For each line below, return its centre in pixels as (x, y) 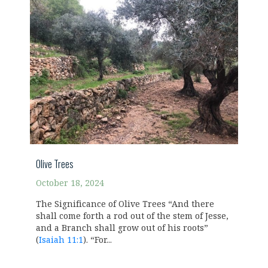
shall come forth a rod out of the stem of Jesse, (132, 216)
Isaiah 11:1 (61, 240)
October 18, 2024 (70, 183)
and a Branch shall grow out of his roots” (122, 228)
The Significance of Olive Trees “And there (125, 204)
